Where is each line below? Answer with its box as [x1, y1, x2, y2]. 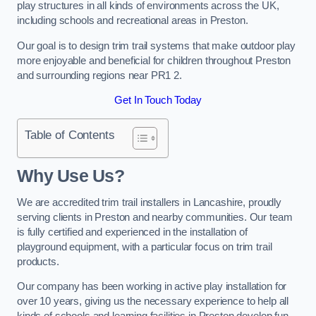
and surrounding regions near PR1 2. [17, 69, 182, 81]
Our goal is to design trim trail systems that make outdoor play [17, 39, 296, 51]
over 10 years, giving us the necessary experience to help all [17, 296, 289, 308]
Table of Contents [25, 127, 115, 142]
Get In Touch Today [114, 95, 202, 107]
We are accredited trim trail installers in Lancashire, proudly [17, 196, 281, 208]
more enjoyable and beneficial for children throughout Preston [17, 54, 291, 66]
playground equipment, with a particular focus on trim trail [17, 241, 272, 253]
